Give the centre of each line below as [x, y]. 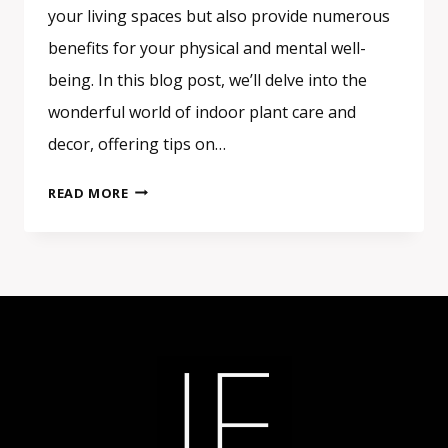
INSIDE [151, 386]
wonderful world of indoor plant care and [202, 111]
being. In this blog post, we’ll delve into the [207, 79]
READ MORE [88, 192]
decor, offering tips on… [137, 143]
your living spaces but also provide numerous [219, 15]
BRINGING [162, 311]
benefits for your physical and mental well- [207, 47]
